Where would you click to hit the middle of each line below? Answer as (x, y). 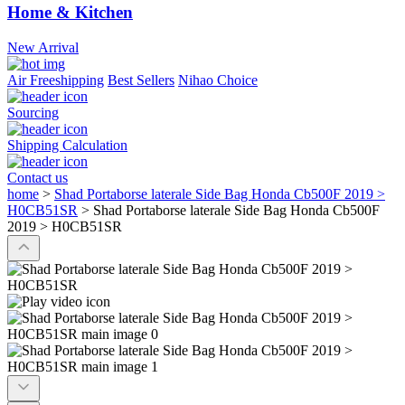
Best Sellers (141, 80)
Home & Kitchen (70, 13)
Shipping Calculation (67, 146)
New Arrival (43, 48)
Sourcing (33, 113)
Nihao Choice (218, 80)
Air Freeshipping (56, 80)
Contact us (38, 178)
